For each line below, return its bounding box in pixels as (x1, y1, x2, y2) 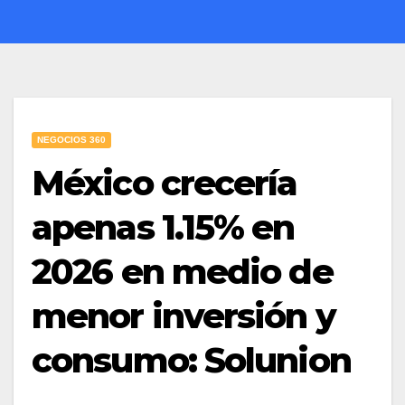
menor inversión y (32, 294, 335, 337)
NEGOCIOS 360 (37, 134, 106, 145)
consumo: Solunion (32, 338, 351, 381)
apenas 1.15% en (32, 205, 295, 249)
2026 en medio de (32, 250, 333, 293)
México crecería (32, 161, 297, 204)
